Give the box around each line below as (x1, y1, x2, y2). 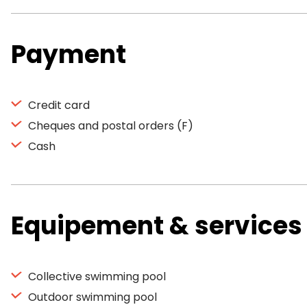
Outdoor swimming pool (25, 289, 157, 305)
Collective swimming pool (25, 269, 166, 284)
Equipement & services (11, 208, 302, 243)
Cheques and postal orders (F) (25, 118, 193, 134)
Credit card (25, 97, 90, 113)
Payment (11, 37, 126, 72)
